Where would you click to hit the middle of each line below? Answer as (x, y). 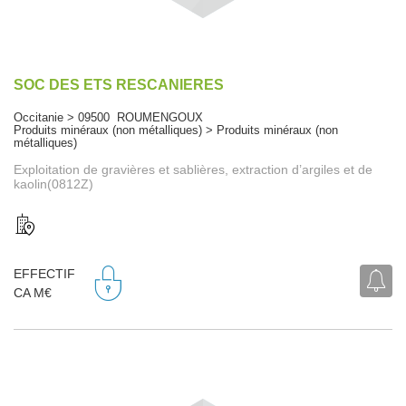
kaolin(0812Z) (53, 184)
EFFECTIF (44, 274)
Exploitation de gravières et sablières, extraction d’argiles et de (193, 169)
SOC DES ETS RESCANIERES (119, 84)
